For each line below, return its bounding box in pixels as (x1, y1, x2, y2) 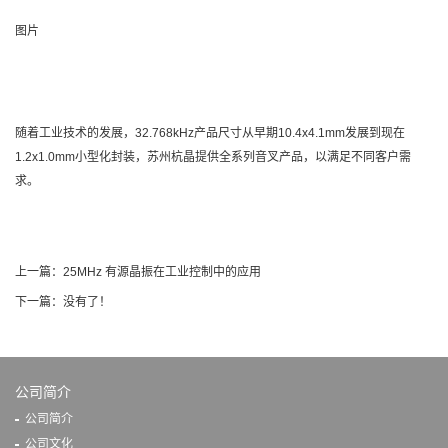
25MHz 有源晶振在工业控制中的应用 (63, 264, 261, 279)
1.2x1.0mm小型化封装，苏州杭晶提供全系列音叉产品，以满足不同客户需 (15, 149, 411, 164)
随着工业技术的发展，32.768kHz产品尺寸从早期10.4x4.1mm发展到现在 (15, 125, 405, 140)
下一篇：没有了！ (15, 294, 111, 309)
